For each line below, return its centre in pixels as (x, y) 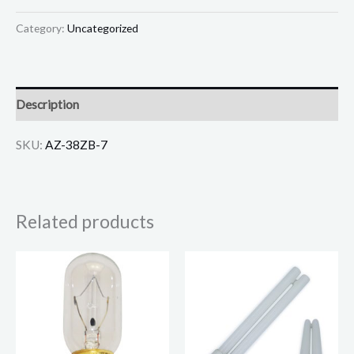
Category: (41, 28)
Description (47, 104)
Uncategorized (103, 28)
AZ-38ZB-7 (76, 144)
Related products (85, 221)
